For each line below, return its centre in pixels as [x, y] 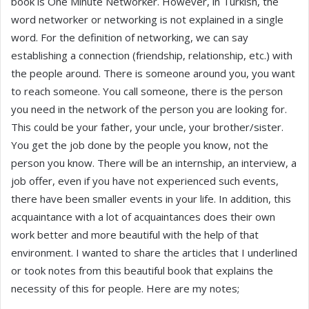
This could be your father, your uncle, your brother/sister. [147, 127]
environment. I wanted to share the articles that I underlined [154, 252]
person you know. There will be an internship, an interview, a [154, 163]
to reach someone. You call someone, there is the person [147, 91]
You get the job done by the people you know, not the [140, 145]
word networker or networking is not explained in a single [147, 19]
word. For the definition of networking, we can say [130, 37]
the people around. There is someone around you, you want [153, 73]
